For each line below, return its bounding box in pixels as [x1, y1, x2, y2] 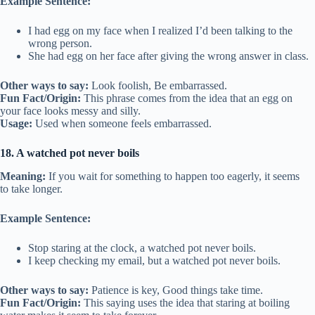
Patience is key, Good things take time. [89, 284, 263, 297]
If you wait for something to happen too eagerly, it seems [46, 170, 300, 183]
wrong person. [28, 37, 92, 50]
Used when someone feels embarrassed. [32, 117, 212, 130]
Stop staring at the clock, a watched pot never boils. [28, 242, 256, 255]
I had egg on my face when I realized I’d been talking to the [28, 25, 292, 37]
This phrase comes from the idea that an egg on [81, 92, 292, 105]
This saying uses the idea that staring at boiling [81, 297, 290, 309]
